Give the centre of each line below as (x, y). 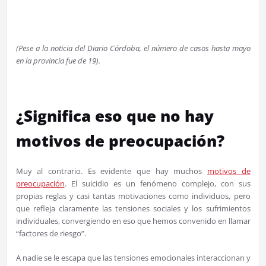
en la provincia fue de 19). (58, 61)
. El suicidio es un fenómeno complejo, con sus (157, 184)
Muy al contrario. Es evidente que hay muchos (111, 171)
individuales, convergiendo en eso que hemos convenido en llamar (133, 221)
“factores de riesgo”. (51, 234)
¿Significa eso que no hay (115, 116)
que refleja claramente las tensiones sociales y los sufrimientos (133, 209)
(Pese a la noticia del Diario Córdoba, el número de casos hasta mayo (133, 48)
